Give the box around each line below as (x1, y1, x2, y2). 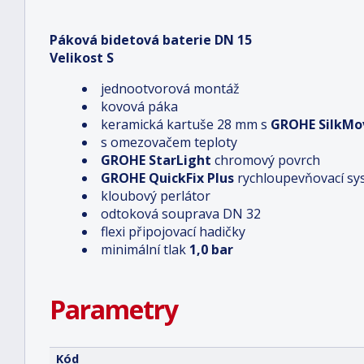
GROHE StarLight (101, 151, 211, 169)
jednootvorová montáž (101, 80, 240, 97)
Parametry (50, 292, 178, 327)
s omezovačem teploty (101, 133, 237, 151)
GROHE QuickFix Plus (101, 169, 234, 187)
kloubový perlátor (101, 187, 210, 205)
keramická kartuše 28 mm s (101, 115, 271, 133)
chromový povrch (211, 151, 320, 169)
